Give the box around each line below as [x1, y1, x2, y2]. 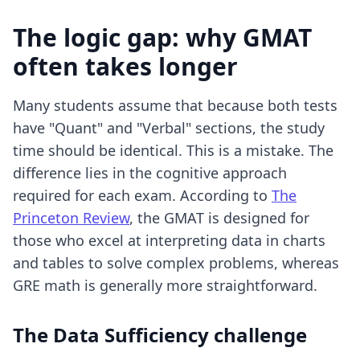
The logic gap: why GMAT [13, 21, 312, 54]
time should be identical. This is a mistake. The [13, 141, 333, 160]
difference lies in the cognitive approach [13, 163, 287, 182]
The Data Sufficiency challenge [13, 321, 307, 348]
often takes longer [13, 50, 238, 83]
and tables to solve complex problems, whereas [13, 253, 339, 272]
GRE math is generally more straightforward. [13, 276, 317, 295]
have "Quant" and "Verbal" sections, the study [13, 118, 325, 137]
